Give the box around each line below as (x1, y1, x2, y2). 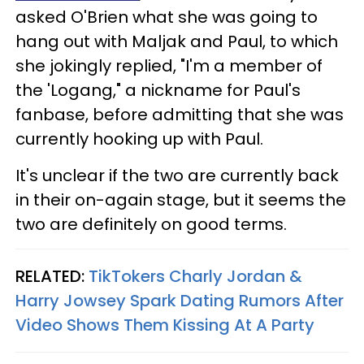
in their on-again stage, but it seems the (15, 188, 346, 211)
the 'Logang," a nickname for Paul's (15, 78, 301, 102)
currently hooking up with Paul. (15, 127, 263, 150)
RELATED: (15, 264, 84, 288)
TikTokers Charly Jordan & (89, 264, 302, 288)
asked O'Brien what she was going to (15, 5, 318, 28)
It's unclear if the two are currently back (15, 163, 339, 187)
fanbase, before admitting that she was (15, 102, 344, 126)
